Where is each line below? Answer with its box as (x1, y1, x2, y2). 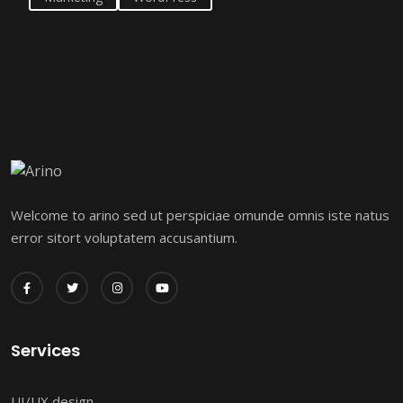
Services (11, 339, 80, 363)
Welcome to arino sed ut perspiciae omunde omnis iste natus (11, 206, 390, 225)
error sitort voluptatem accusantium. (11, 228, 237, 247)
